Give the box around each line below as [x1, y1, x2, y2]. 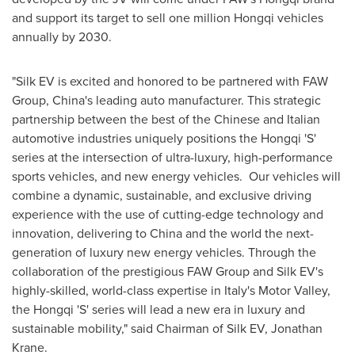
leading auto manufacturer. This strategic [93, 90, 321, 109]
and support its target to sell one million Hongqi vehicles [12, 8, 323, 26]
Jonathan [271, 319, 323, 337]
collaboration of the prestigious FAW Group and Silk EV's [12, 261, 323, 280]
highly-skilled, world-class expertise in [12, 281, 224, 299]
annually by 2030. [12, 27, 118, 45]
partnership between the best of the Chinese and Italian [12, 109, 320, 128]
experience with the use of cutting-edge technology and [12, 204, 323, 223]
